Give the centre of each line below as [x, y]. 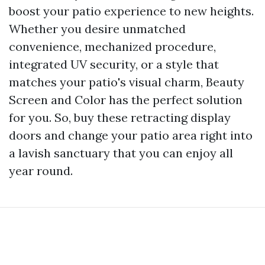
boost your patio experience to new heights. [131, 11]
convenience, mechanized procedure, [112, 46]
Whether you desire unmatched [97, 29]
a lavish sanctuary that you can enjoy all [121, 153]
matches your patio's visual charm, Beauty [127, 82]
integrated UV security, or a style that [114, 64]
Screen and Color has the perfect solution [126, 100]
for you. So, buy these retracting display [120, 117]
